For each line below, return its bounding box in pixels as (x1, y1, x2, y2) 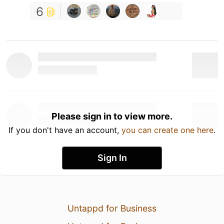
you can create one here (121, 124, 213, 135)
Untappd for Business (67, 202, 156, 213)
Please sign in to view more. (51, 110, 172, 121)
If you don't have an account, (8, 124, 121, 135)
